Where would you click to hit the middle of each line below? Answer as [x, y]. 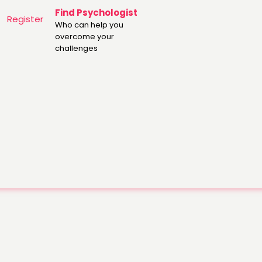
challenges [76, 48]
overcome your [85, 37]
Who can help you [89, 25]
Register [25, 19]
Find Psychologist [96, 13]
